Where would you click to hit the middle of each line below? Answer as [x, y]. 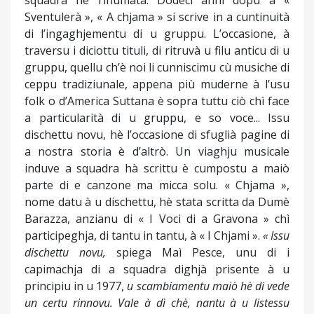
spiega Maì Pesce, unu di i [203, 253]
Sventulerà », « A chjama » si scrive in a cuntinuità [157, 17]
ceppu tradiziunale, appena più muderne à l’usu [157, 84]
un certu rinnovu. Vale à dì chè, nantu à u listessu [157, 303]
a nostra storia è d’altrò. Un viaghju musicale [157, 152]
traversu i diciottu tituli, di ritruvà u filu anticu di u [157, 51]
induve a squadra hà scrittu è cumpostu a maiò [157, 169]
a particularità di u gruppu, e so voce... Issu [157, 118]
